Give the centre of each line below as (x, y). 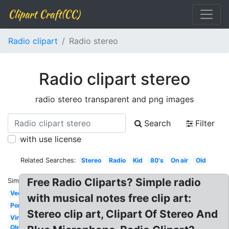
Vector (20, 193)
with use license (51, 139)
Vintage (22, 217)
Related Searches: (49, 160)
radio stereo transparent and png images (114, 99)
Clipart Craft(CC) (44, 14)
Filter (205, 123)
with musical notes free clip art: (109, 198)
